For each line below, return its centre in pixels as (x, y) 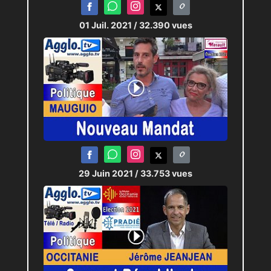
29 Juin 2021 (107, 173)
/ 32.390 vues (163, 25)
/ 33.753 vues (164, 173)
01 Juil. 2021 (106, 25)
